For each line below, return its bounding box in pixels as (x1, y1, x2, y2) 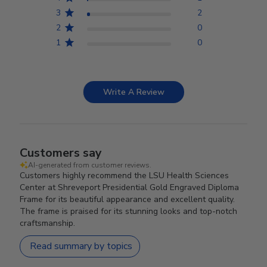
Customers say (20, 144, 103, 161)
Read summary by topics (30, 240, 133, 253)
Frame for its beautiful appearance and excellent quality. (20, 193, 235, 205)
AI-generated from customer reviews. (28, 160, 152, 170)
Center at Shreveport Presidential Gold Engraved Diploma (20, 181, 240, 193)
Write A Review (103, 86, 164, 98)
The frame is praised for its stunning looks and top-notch (20, 205, 238, 217)
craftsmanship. (20, 217, 76, 229)
